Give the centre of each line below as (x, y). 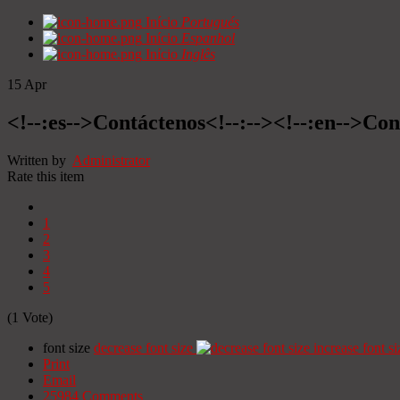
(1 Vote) (30, 317)
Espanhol (208, 38)
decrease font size (143, 347)
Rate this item (46, 176)
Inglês (198, 54)
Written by (40, 160)
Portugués (210, 22)
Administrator (111, 160)
